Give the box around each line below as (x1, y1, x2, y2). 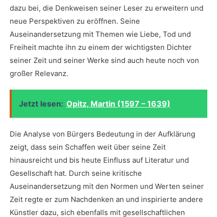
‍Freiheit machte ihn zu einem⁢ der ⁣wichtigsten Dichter (10, 43, 192, 52)
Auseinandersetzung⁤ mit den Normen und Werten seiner (10, 182, 204, 191)
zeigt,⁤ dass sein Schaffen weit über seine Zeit (10, 142, 166, 152)
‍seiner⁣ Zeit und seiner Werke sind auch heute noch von (10, 56, 199, 65)
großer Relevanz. (10, 69, 68, 78)
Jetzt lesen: (19, 99, 63, 108)
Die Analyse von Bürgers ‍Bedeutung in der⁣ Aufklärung (10, 129, 195, 139)
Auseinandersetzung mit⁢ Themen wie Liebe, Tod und (10, 30, 191, 39)
